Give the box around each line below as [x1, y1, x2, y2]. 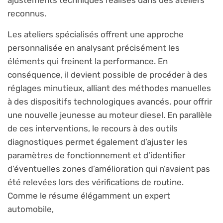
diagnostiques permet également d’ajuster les [7, 136, 188, 147]
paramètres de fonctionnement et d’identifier [7, 150, 185, 160]
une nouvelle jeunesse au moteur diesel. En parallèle [7, 110, 212, 120]
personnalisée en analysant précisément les [7, 42, 180, 53]
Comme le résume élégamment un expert [7, 190, 170, 201]
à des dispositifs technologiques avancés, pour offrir [7, 96, 212, 107]
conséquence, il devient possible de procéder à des [7, 69, 208, 80]
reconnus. [7, 8, 46, 19]
